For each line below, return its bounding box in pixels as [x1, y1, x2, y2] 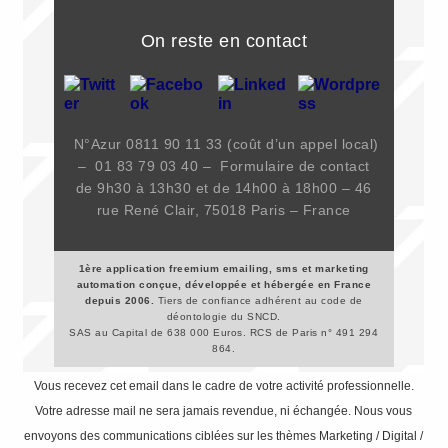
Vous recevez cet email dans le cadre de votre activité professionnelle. [33, 379, 414, 394]
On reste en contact [140, 31, 308, 52]
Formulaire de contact [220, 158, 370, 175]
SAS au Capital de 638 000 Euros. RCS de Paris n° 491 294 [69, 327, 379, 339]
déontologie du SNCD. [166, 311, 281, 323]
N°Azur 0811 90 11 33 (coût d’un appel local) [69, 136, 379, 153]
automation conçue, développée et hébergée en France [76, 279, 372, 291]
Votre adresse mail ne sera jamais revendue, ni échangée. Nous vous [35, 404, 413, 419]
